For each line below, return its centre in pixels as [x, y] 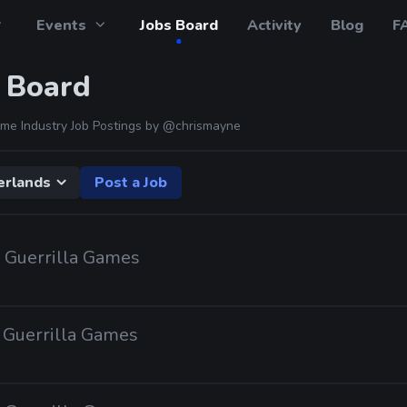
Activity [274, 25]
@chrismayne [202, 126]
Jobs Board [179, 25]
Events [62, 25]
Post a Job [131, 183]
